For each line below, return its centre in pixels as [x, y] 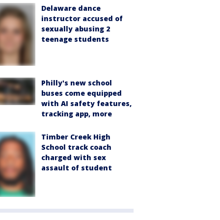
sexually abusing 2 [76, 29]
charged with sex [74, 157]
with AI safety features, [86, 103]
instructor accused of [82, 19]
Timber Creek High [76, 137]
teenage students [75, 39]
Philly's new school [77, 82]
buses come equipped [82, 93]
